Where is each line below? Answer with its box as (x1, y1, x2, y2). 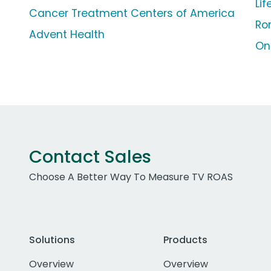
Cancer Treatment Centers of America (29, 6, 235, 21)
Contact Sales (29, 145, 151, 169)
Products (163, 233, 207, 247)
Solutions (29, 233, 75, 247)
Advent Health (29, 27, 105, 42)
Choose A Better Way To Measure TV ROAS (29, 170, 233, 184)
